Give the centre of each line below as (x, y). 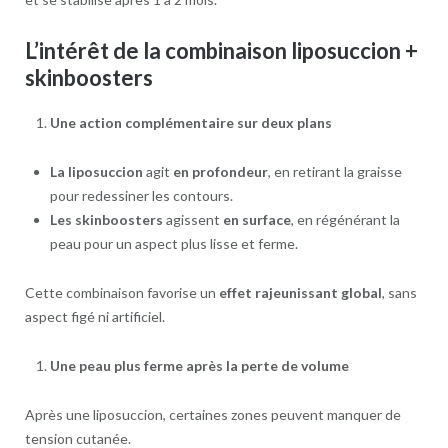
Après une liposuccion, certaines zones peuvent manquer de (212, 414)
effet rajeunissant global (300, 292)
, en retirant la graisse (334, 171)
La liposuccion (96, 171)
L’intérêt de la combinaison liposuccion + (221, 50)
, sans (399, 292)
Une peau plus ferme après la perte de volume (199, 365)
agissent (192, 219)
